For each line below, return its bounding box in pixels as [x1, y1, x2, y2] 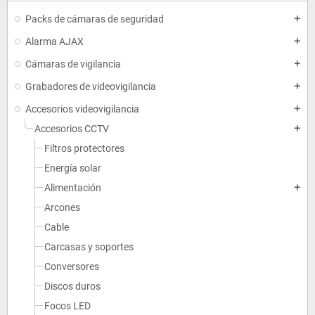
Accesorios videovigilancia [25, 103, 139, 115]
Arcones [44, 202, 80, 213]
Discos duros [44, 281, 101, 292]
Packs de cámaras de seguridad [25, 13, 164, 25]
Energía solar [44, 162, 101, 174]
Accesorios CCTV [34, 123, 109, 134]
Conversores [44, 261, 99, 272]
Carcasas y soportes [44, 241, 134, 252]
